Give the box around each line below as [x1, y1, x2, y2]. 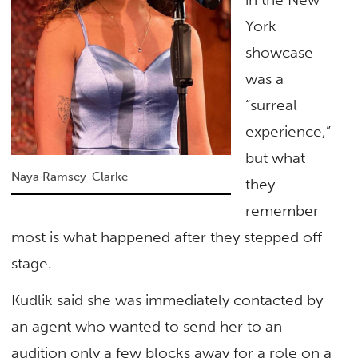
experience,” [245, 122, 332, 141]
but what [245, 149, 306, 168]
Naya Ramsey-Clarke [11, 169, 129, 184]
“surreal [245, 96, 298, 115]
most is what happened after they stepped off [11, 228, 323, 247]
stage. [11, 254, 57, 273]
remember [245, 201, 320, 221]
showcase [245, 43, 314, 62]
